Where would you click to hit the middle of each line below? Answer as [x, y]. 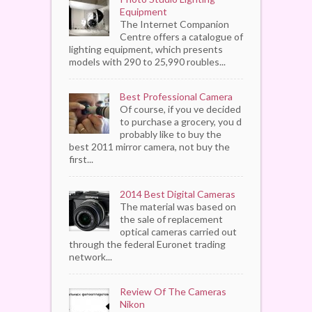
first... [81, 159]
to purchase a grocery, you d [181, 121]
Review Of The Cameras [173, 291]
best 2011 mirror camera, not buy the [149, 146]
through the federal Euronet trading [147, 244]
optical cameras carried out [178, 231]
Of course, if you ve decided [180, 109]
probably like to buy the [171, 134]
